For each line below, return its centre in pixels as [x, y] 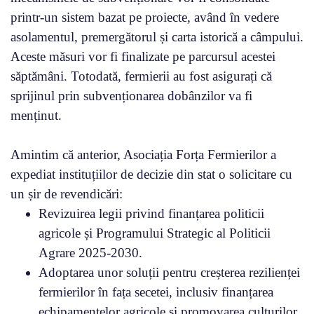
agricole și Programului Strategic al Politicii [155, 233]
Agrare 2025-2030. [90, 252]
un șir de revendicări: [67, 193]
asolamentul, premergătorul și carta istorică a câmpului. [157, 36]
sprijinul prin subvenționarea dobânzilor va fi [131, 95]
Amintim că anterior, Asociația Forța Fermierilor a [143, 154]
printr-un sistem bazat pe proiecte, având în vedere [145, 17]
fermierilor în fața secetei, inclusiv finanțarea [156, 292]
